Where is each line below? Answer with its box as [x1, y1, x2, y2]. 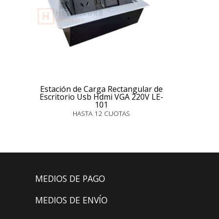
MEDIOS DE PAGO [35, 173, 105, 184]
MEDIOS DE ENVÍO [35, 194, 108, 206]
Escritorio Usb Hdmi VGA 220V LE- [39, 91, 163, 102]
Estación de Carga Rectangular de [40, 84, 163, 94]
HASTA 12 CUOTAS [72, 109, 130, 118]
